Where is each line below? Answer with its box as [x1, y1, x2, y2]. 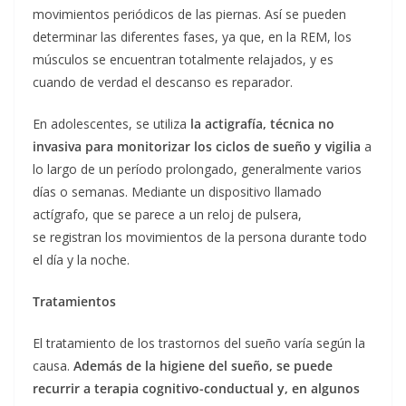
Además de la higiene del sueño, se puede [73, 357, 333, 375]
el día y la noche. [33, 251, 130, 269]
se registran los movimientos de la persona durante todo [33, 228, 367, 246]
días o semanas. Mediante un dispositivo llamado [33, 183, 322, 201]
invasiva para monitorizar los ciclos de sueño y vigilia [33, 138, 364, 156]
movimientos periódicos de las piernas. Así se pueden [33, 5, 346, 24]
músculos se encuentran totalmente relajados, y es [33, 51, 333, 69]
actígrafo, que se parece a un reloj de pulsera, [33, 206, 302, 224]
